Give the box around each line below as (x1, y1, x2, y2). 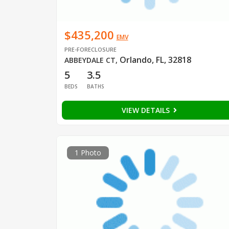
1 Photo (74, 148, 101, 158)
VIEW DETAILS (121, 105, 172, 116)
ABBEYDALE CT (64, 55, 116, 65)
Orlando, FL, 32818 (119, 54, 191, 66)
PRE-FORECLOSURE (64, 45, 117, 54)
